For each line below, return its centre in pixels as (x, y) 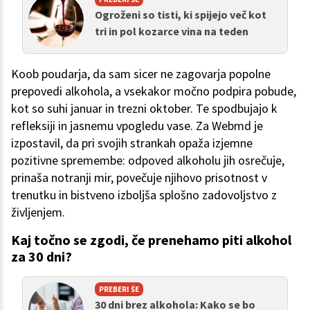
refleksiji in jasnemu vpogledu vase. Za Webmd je (137, 126)
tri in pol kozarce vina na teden (172, 31)
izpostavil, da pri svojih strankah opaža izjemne (132, 143)
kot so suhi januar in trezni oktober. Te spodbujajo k (144, 109)
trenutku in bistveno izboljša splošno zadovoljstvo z (144, 195)
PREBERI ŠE (119, 290)
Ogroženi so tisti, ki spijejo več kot (181, 15)
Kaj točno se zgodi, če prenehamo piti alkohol (151, 240)
